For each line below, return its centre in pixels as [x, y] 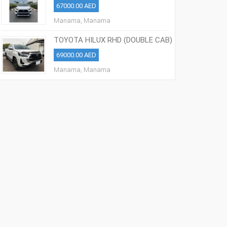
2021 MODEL [75, 48]
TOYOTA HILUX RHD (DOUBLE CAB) [113, 40]
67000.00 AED [77, 6]
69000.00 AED [77, 55]
